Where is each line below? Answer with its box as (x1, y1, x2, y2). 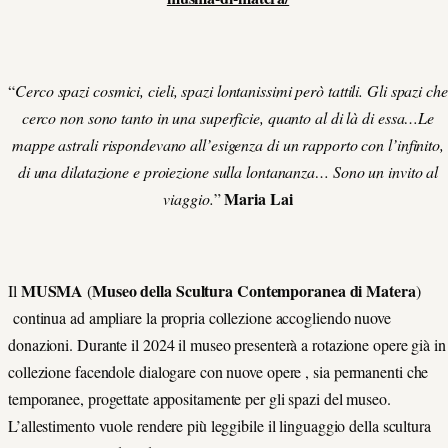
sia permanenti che (313, 361, 429, 382)
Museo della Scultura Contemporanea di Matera (92, 279, 416, 302)
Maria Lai (224, 186, 293, 210)
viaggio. (163, 187, 214, 209)
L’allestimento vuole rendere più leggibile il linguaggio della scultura (8, 415, 431, 436)
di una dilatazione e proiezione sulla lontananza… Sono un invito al (17, 160, 439, 182)
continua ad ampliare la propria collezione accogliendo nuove (8, 307, 391, 328)
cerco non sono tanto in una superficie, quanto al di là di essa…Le (21, 106, 435, 128)
